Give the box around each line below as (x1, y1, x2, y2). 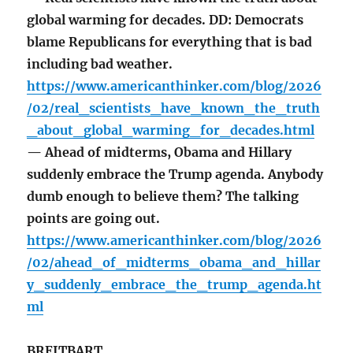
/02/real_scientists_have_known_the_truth (27, 100, 321, 117)
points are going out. (27, 210, 161, 227)
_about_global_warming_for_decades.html (27, 122, 315, 139)
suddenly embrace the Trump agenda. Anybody (27, 166, 324, 183)
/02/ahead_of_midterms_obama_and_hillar (27, 255, 321, 271)
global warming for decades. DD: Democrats (27, 12, 304, 28)
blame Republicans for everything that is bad (27, 34, 313, 50)
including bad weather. (27, 56, 173, 72)
